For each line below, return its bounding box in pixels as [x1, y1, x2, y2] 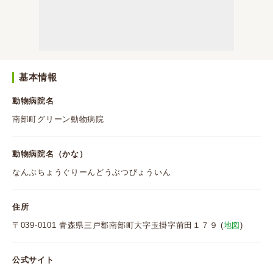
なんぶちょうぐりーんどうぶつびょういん [12, 168, 171, 177]
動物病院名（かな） [12, 149, 88, 158]
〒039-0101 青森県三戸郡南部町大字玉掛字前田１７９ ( [12, 221, 224, 230]
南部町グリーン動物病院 [12, 115, 104, 124]
